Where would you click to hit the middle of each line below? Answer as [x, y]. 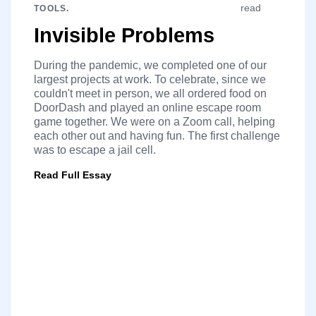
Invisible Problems [124, 35]
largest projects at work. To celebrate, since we [150, 79]
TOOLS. [52, 8]
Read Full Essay [73, 175]
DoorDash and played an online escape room [147, 107]
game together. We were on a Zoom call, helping [154, 121]
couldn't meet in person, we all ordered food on [150, 93]
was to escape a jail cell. [95, 150]
